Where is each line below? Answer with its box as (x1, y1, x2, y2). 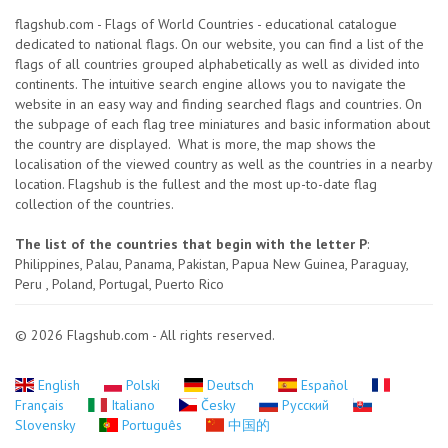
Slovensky (15, 416, 79, 434)
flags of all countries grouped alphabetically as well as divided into (15, 55, 420, 73)
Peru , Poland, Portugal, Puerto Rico (15, 275, 224, 293)
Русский (277, 396, 333, 414)
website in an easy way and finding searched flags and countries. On (15, 95, 422, 113)
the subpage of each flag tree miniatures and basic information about (15, 115, 430, 133)
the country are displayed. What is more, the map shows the (15, 135, 376, 153)
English (33, 376, 84, 394)
